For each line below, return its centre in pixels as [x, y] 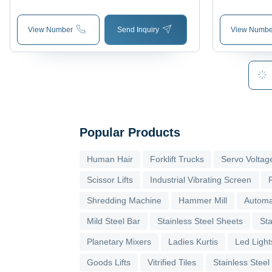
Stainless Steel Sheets [200, 221]
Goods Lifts [109, 262]
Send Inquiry [138, 29]
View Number [51, 29]
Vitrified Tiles [172, 262]
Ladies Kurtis [193, 241]
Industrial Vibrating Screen [201, 179]
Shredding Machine [124, 200]
